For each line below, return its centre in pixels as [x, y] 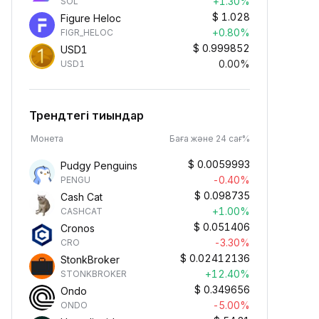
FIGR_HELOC [87, 32]
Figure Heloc [91, 18]
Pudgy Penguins [99, 166]
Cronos [78, 228]
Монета [47, 138]
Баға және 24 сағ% [210, 138]
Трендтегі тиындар [87, 115]
